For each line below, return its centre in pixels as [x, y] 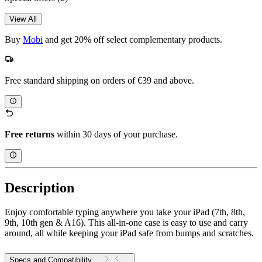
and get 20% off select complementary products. [132, 39]
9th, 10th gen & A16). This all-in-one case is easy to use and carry [126, 223]
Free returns [30, 135]
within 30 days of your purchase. [116, 135]
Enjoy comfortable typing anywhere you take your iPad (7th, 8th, [125, 212]
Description [39, 187]
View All [23, 19]
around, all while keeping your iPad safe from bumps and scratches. [129, 233]
